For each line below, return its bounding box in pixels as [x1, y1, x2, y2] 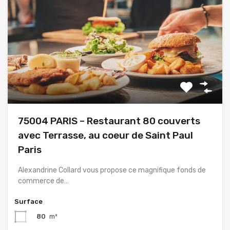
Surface [14, 198, 43, 206]
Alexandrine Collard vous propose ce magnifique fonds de [18, 166, 206, 175]
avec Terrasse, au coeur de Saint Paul [18, 129, 193, 142]
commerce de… [18, 177, 69, 186]
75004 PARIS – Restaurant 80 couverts [18, 115, 200, 127]
